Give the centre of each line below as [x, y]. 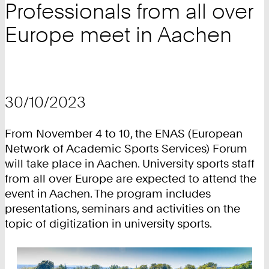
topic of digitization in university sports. [108, 224]
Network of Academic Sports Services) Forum [126, 149]
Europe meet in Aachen [118, 35]
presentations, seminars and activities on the [122, 209]
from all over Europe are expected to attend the [131, 179]
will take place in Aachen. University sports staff [130, 164]
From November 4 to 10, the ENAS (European [124, 134]
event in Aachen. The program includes [108, 194]
